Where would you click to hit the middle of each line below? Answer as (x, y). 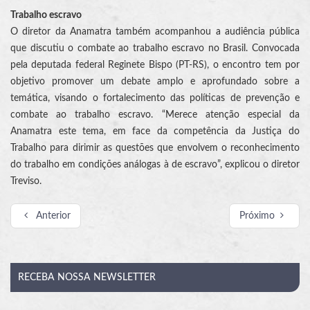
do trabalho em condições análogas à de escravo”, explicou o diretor (155, 165)
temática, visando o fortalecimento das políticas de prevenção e (155, 99)
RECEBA (37, 278)
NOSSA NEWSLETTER (106, 278)
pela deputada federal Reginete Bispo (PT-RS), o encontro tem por (155, 65)
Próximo (257, 216)
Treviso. (26, 182)
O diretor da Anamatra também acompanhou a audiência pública (155, 32)
